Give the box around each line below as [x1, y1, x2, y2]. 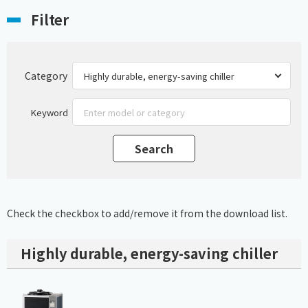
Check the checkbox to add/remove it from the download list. [7, 206, 287, 221]
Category [25, 68, 67, 82]
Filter [31, 10, 69, 30]
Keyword [30, 105, 68, 119]
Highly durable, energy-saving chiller [21, 243, 278, 264]
